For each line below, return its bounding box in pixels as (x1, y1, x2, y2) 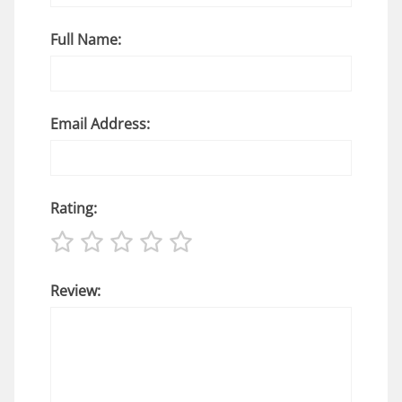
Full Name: (50, 29, 121, 49)
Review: (50, 280, 100, 301)
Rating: (50, 197, 97, 218)
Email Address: (50, 113, 150, 134)
